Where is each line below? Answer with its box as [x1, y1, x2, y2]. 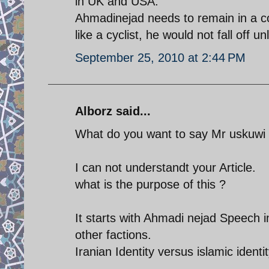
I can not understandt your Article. [75, 160, 256, 174]
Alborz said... [75, 104, 151, 118]
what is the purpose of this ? [75, 177, 226, 191]
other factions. [75, 228, 151, 241]
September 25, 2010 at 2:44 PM [75, 50, 246, 64]
